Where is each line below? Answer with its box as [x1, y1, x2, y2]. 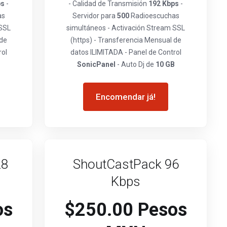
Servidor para [72, 12, 117, 20]
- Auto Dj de [115, 60, 156, 68]
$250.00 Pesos [64, 199, 187, 220]
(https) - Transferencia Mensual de [70, 36, 181, 44]
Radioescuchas [129, 12, 179, 20]
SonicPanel [77, 60, 116, 68]
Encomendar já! [96, 92, 156, 102]
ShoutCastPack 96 [72, 157, 179, 172]
